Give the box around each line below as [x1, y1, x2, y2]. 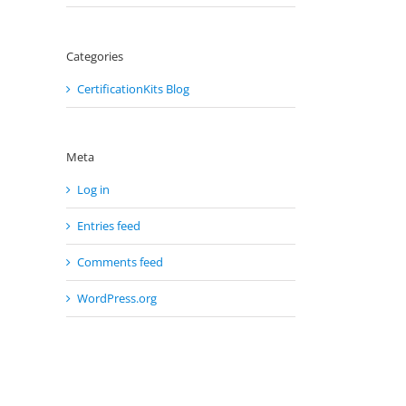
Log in [77, 181, 110, 198]
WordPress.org [77, 290, 157, 307]
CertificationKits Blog [77, 80, 189, 97]
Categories [66, 47, 123, 64]
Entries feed [77, 217, 140, 235]
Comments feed [77, 254, 163, 271]
